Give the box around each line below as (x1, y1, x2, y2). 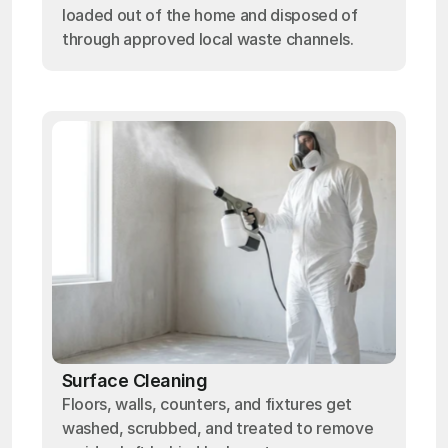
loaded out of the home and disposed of (62, 5, 358, 25)
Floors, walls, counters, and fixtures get (62, 394, 352, 414)
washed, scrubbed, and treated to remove (62, 418, 374, 438)
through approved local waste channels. (62, 29, 354, 49)
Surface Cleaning (62, 370, 208, 391)
